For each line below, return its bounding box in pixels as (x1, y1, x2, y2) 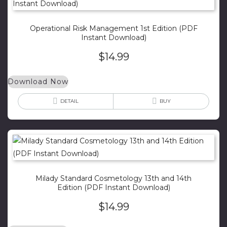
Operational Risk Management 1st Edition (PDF (29, 23, 198, 33)
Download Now (8, 77, 68, 86)
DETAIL (60, 97, 79, 104)
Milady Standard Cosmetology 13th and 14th (35, 173, 192, 183)
